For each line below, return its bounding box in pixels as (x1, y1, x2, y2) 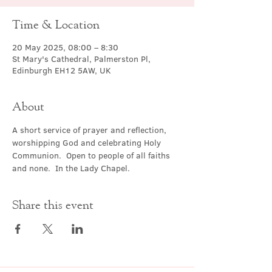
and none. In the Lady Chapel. (12, 162, 130, 174)
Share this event (12, 197, 93, 211)
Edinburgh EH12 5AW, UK (12, 64, 111, 76)
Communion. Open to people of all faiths (12, 149, 172, 161)
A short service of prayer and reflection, (12, 124, 169, 136)
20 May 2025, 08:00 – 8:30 (12, 41, 118, 53)
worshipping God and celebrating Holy (12, 137, 163, 149)
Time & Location (12, 17, 100, 31)
